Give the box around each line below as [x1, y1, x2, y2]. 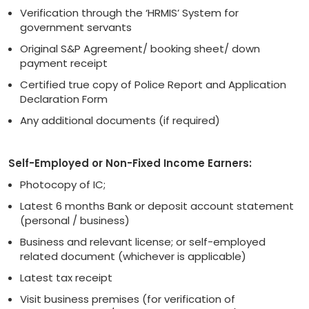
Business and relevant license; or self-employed [20, 234, 266, 249]
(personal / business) [20, 212, 130, 228]
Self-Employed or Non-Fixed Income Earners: [8, 155, 252, 170]
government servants [20, 19, 132, 34]
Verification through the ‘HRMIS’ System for [20, 5, 239, 20]
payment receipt [20, 55, 108, 70]
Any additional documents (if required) [20, 112, 220, 128]
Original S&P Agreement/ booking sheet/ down [20, 41, 260, 56]
